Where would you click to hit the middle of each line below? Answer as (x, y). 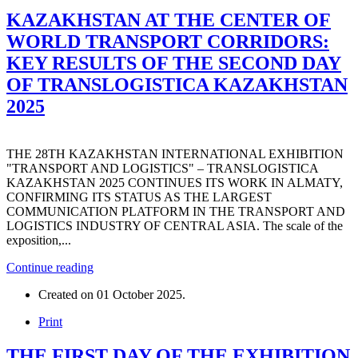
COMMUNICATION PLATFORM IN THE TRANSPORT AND (176, 212)
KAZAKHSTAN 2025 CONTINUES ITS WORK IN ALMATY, (175, 183)
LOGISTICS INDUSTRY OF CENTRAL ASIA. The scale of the (175, 226)
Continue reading (50, 268)
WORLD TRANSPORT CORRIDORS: (168, 41)
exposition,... (39, 241)
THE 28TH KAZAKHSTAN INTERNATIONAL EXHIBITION (175, 154)
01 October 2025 (139, 295)
